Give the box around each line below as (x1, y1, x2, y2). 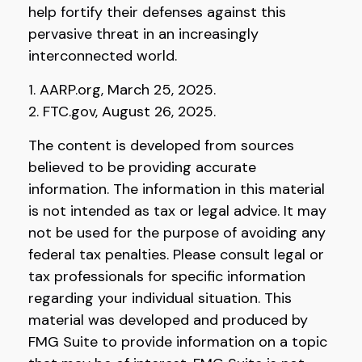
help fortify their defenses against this (28, 2, 286, 23)
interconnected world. (28, 46, 177, 66)
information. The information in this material (28, 179, 325, 200)
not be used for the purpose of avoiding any (28, 223, 326, 243)
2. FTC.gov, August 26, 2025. (28, 102, 216, 122)
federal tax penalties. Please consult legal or (28, 245, 324, 265)
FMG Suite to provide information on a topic (28, 332, 327, 352)
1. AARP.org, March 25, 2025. (28, 80, 216, 100)
